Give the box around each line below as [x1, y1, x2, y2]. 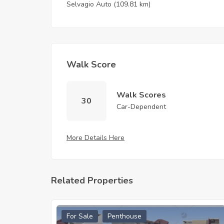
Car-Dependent [116, 101, 166, 111]
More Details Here [66, 132, 124, 142]
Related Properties [51, 174, 133, 186]
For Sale [66, 211, 93, 221]
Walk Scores [116, 89, 166, 100]
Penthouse [107, 211, 141, 221]
